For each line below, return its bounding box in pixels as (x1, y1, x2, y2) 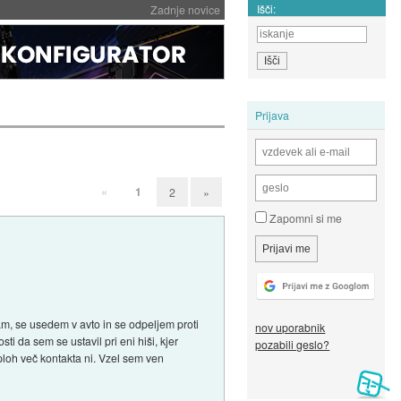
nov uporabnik (255, 320, 326, 336)
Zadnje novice (149, 2, 220, 17)
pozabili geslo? (255, 337, 330, 353)
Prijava (255, 107, 290, 123)
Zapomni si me (267, 210, 343, 226)
